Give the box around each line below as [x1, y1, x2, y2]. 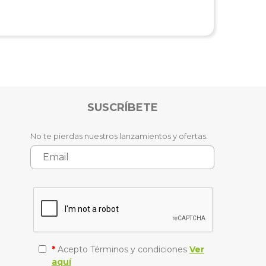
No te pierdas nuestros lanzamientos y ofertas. [30, 131, 208, 141]
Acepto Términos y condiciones [55, 243, 189, 255]
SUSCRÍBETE [87, 100, 158, 114]
